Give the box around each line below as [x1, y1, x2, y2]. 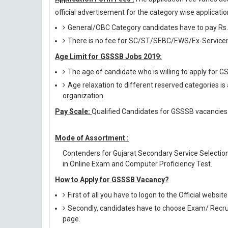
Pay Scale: [55, 107, 92, 116]
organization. [63, 92, 105, 100]
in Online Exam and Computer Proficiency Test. [63, 160, 212, 168]
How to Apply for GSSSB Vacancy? [55, 176, 169, 184]
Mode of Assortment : [55, 134, 129, 142]
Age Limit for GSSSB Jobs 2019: [55, 52, 162, 61]
